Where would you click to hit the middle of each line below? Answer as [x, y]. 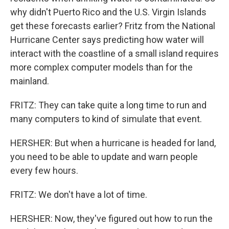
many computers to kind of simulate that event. [106, 119]
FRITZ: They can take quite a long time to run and [108, 105]
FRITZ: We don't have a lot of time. [79, 194]
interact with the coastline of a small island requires [114, 53]
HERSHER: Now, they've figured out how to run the [111, 218]
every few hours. [44, 170]
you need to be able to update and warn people [104, 156]
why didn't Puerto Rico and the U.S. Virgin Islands [108, 12]
